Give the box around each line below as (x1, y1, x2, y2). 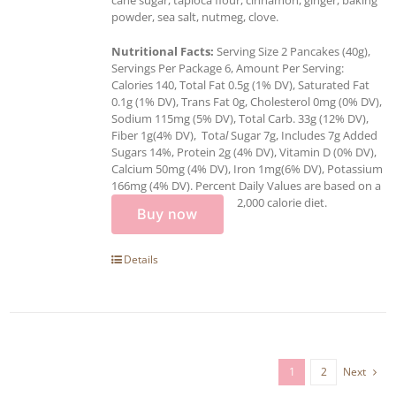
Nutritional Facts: (111, 42, 214, 59)
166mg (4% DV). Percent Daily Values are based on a (111, 177, 381, 194)
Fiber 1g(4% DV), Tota (111, 126, 225, 143)
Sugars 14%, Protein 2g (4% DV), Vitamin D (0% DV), (111, 143, 377, 160)
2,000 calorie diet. (236, 194, 327, 210)
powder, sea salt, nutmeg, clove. (111, 8, 278, 25)
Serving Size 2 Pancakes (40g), (214, 42, 370, 59)
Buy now (137, 204, 198, 223)
